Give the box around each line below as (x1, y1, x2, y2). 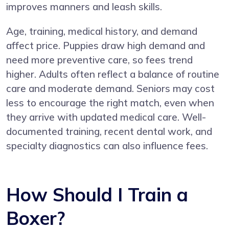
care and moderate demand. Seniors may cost (6, 82, 215, 95)
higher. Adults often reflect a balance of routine (6, 67, 219, 80)
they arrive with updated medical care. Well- (6, 110, 206, 123)
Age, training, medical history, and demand (6, 25, 197, 37)
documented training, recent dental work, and (6, 125, 212, 138)
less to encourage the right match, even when (6, 96, 214, 109)
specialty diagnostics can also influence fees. (6, 139, 208, 152)
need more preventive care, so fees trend (6, 53, 193, 66)
